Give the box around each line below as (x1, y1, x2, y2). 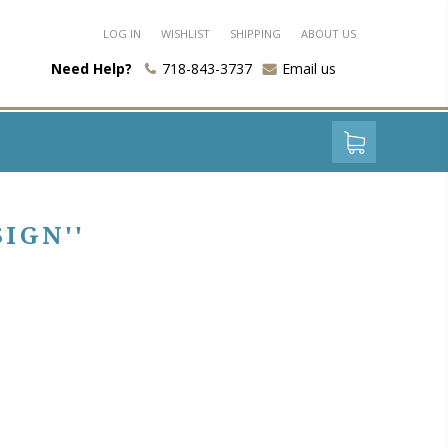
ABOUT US (301, 26, 356, 41)
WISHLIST (161, 26, 210, 41)
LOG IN (103, 26, 141, 41)
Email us (282, 59, 336, 78)
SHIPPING (230, 26, 281, 41)
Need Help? (51, 59, 132, 78)
